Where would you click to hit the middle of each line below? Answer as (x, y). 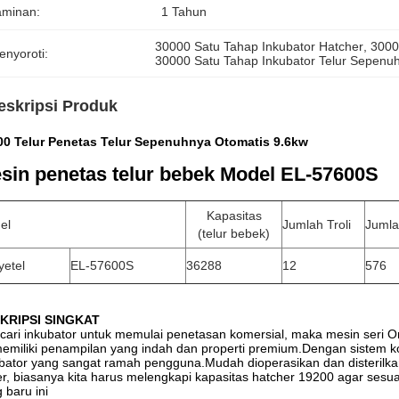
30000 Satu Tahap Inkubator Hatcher (260, 46)
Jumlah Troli (317, 224)
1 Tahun (184, 12)
